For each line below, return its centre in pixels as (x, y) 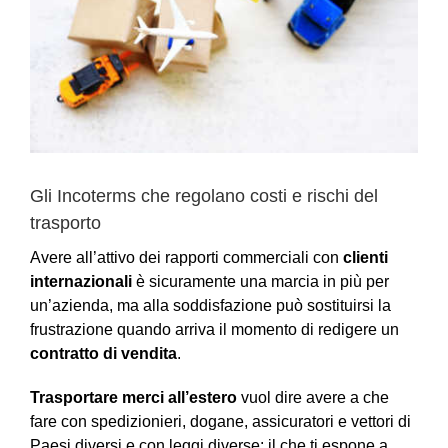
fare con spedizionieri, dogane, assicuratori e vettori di (220, 422)
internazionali (81, 282)
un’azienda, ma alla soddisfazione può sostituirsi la (210, 306)
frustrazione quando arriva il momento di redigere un (214, 330)
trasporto (65, 223)
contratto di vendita (103, 354)
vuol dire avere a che (313, 398)
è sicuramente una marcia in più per (260, 282)
